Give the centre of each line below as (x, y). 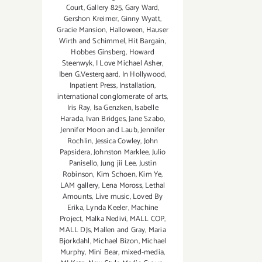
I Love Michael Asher (129, 64)
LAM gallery (79, 186)
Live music (112, 197)
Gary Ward (142, 8)
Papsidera (75, 153)
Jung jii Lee (118, 164)
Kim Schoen (116, 175)
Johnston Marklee (121, 153)
